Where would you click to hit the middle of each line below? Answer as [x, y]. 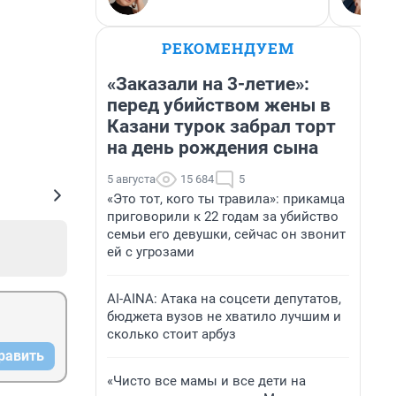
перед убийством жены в [219, 105]
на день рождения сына [213, 148]
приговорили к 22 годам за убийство [223, 217]
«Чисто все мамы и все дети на [206, 381]
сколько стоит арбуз [171, 334]
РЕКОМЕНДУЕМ [228, 48]
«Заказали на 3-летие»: [208, 84]
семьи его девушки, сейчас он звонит [226, 234]
